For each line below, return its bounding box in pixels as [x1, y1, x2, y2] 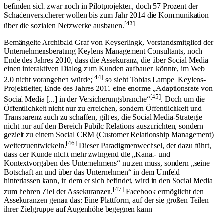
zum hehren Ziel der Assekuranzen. [4, 187, 113, 196]
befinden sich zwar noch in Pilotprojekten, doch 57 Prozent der [4, 1, 198, 10]
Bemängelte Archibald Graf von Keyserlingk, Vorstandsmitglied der [4, 38, 213, 47]
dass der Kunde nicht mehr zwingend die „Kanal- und [4, 150, 170, 159]
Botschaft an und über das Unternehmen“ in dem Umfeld [4, 168, 180, 176]
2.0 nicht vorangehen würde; [4, 75, 92, 84]
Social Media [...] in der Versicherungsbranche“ [4, 95, 150, 104]
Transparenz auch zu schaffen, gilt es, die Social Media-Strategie [4, 112, 202, 121]
